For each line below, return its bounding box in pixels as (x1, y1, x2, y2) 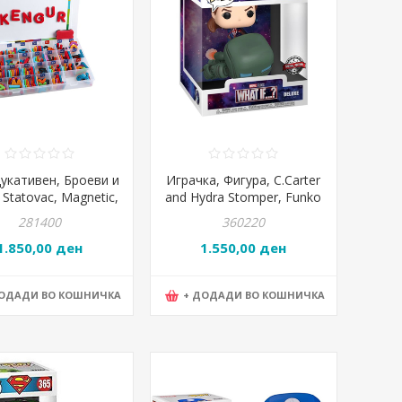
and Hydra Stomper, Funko (165, 188, 322, 206)
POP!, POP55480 (194, 205, 293, 223)
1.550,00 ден (200, 238, 287, 257)
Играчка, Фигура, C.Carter (166, 171, 321, 189)
